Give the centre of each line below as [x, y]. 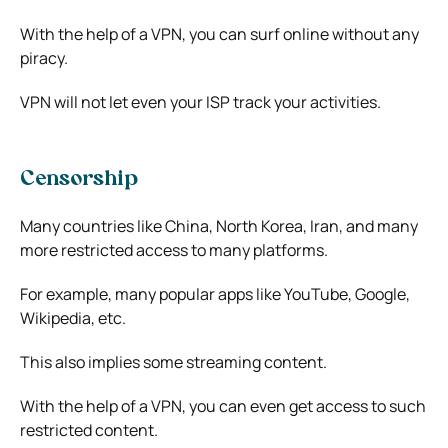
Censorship [79, 179]
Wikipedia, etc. [73, 317]
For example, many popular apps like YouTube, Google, [215, 293]
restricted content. [89, 429]
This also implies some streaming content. [173, 361]
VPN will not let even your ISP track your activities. [200, 101]
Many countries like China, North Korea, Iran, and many [219, 225]
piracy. [44, 57]
